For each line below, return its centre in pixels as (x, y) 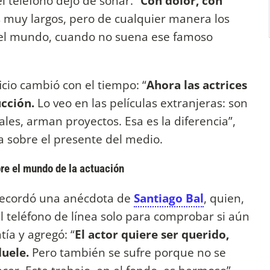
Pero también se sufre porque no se (127, 252)
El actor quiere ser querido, (152, 234)
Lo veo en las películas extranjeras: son (141, 102)
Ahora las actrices (197, 84)
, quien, (224, 198)
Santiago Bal (169, 198)
